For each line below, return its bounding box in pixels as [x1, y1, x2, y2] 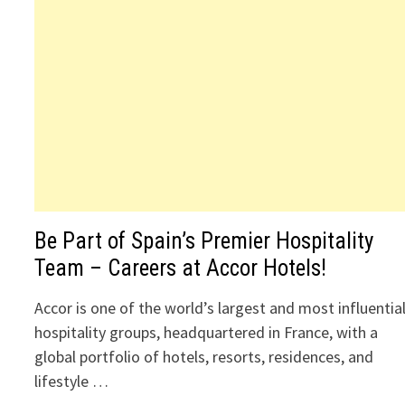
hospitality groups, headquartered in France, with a [34, 322, 379, 343]
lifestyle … [34, 371, 109, 391]
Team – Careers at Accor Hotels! [34, 255, 327, 281]
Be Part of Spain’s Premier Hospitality [34, 228, 374, 254]
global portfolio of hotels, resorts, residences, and [34, 346, 374, 367]
